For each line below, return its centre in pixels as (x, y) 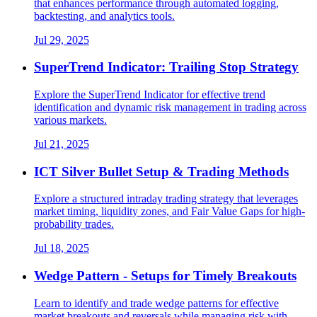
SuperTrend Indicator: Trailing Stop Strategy (166, 67)
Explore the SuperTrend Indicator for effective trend (150, 94)
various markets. (70, 120)
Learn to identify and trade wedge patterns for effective (156, 303)
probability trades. (74, 224)
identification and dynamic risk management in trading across (170, 107)
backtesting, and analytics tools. (104, 16)
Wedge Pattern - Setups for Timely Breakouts (165, 276)
